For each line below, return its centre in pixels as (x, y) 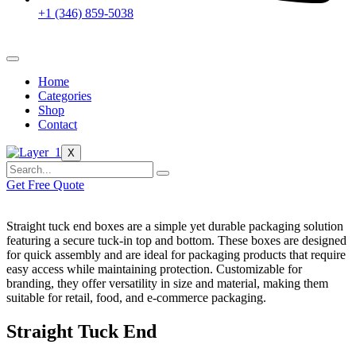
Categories (65, 96)
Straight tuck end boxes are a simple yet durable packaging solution (175, 226)
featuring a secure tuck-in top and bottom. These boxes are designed (176, 240)
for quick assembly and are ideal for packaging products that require (176, 255)
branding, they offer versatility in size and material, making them (167, 283)
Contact (58, 124)
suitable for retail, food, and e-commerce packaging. (136, 298)
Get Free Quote (45, 185)
